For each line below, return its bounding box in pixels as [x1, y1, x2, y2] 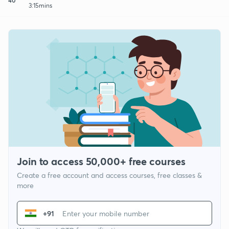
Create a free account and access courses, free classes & [17, 170, 202, 180]
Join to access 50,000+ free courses [17, 154, 186, 169]
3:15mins [29, 1, 52, 9]
